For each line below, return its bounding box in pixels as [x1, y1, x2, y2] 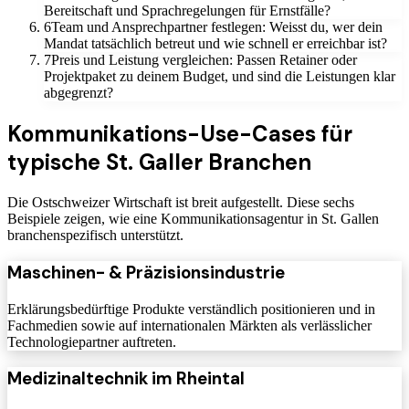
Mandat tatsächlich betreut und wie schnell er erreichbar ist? [44, 36, 387, 52]
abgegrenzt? [44, 85, 113, 101]
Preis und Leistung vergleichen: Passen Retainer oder [51, 52, 357, 68]
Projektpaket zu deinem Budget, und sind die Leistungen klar [44, 68, 395, 85]
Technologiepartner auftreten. [7, 333, 176, 350]
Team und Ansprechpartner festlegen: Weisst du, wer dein [51, 19, 383, 36]
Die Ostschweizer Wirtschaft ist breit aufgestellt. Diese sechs [7, 194, 354, 211]
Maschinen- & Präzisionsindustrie [7, 260, 285, 284]
